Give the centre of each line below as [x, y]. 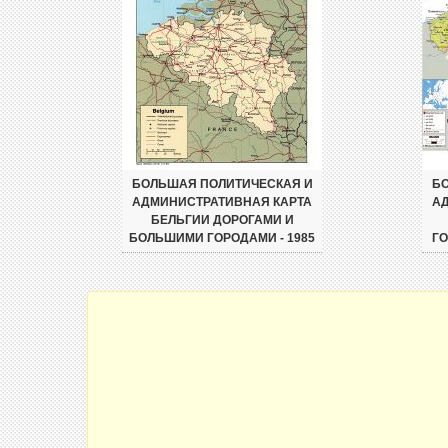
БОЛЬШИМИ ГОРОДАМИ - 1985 [222, 238]
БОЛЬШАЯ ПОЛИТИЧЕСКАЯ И [222, 184]
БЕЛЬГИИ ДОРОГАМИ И [222, 220]
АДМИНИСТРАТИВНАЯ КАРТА [222, 202]
